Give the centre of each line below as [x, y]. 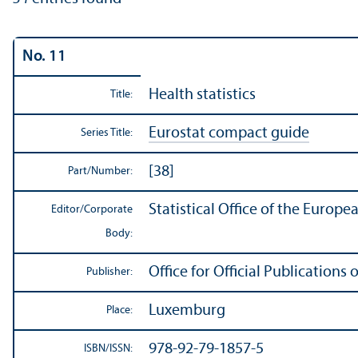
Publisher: [109, 272]
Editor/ [68, 210]
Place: [119, 311]
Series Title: [107, 133]
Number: [112, 172]
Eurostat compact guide [229, 134]
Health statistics [202, 95]
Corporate [108, 210]
